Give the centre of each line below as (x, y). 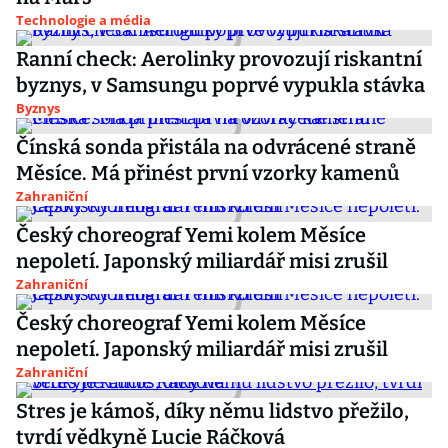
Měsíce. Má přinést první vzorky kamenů (208, 173)
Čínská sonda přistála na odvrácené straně (216, 147)
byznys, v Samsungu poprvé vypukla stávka (220, 85)
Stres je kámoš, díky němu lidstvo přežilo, (212, 411)
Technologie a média (83, 20)
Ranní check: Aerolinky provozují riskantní (219, 59)
